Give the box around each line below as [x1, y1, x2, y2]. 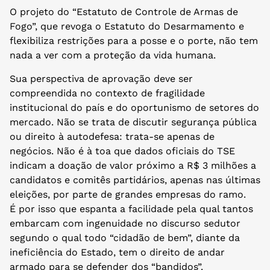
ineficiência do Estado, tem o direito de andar [10, 246, 225, 258]
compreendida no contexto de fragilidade [10, 87, 205, 99]
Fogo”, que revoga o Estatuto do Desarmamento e [10, 20, 244, 33]
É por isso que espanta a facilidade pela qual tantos [10, 202, 253, 215]
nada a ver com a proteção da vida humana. [10, 49, 216, 61]
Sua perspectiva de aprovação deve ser [10, 72, 193, 84]
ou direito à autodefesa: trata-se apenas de [10, 130, 215, 142]
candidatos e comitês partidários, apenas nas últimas [10, 174, 260, 186]
